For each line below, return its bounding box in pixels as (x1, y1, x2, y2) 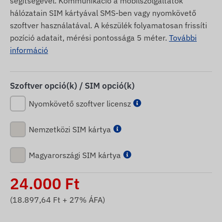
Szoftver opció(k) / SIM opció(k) (10, 80, 135, 91)
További (169, 32, 197, 43)
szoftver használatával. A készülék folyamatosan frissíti (10, 20, 207, 30)
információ (10, 45, 48, 55)
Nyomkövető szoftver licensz (29, 98, 131, 109)
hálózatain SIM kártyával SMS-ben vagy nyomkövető (10, 7, 196, 18)
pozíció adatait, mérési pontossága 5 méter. (10, 32, 169, 43)
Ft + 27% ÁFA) (51, 194, 105, 205)
